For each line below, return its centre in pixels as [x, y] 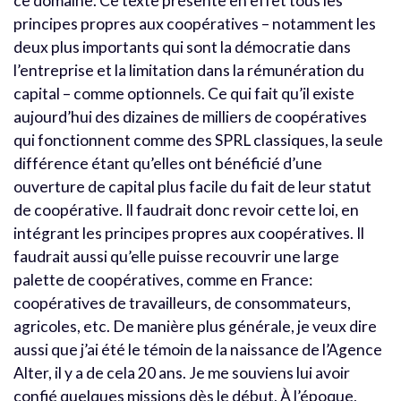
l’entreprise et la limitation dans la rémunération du [189, 70]
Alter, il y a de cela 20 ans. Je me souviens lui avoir [182, 372]
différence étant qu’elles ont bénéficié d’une [168, 163]
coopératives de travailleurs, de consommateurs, [182, 303]
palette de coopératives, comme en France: [163, 279]
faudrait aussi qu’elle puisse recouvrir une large [176, 256]
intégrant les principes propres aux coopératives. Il [189, 233]
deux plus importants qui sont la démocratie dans [182, 47]
